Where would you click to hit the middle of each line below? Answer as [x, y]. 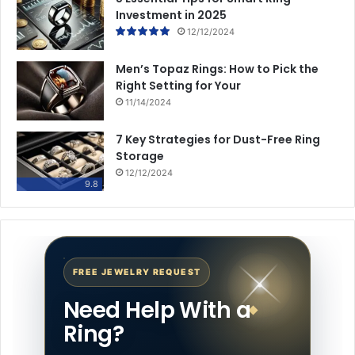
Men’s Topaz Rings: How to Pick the [217, 69]
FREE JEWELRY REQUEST [137, 272]
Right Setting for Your [178, 85]
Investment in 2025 [171, 15]
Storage [140, 156]
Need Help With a [157, 310]
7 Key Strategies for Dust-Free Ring [218, 139]
